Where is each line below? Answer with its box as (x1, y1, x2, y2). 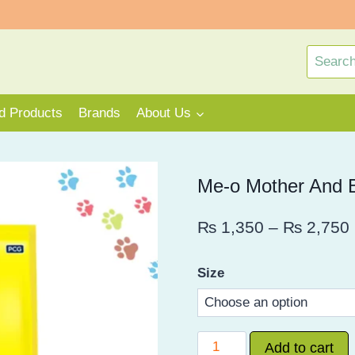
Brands (78, 105, 121, 121)
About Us (136, 105, 192, 121)
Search (306, 47, 349, 63)
